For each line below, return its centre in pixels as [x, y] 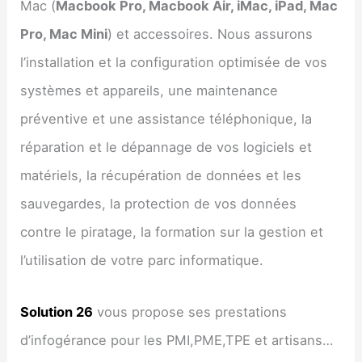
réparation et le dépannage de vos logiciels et [166, 147]
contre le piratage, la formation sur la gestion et [172, 232]
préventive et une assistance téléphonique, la [166, 119]
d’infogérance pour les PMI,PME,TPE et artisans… [177, 340]
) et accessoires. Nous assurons [210, 34]
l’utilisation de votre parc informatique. [142, 261]
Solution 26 [57, 311]
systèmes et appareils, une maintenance [149, 91]
